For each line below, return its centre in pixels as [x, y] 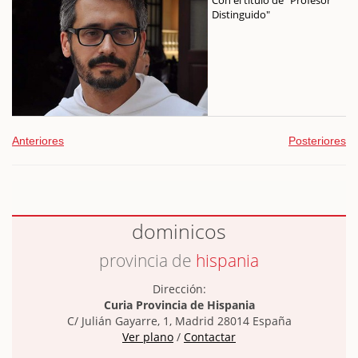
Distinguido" [241, 14]
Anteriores [38, 140]
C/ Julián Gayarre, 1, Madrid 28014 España [179, 320]
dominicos [179, 231]
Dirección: [179, 288]
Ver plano [148, 336]
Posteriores [317, 140]
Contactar [210, 336]
